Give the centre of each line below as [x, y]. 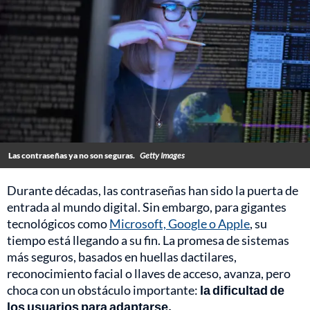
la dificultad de [242, 290]
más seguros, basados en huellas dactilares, [122, 257]
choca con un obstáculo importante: [103, 290]
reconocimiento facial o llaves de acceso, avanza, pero [149, 274]
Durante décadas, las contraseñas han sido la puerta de [153, 191]
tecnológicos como [58, 224]
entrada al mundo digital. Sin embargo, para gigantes [147, 207]
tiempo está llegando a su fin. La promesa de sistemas [148, 240]
